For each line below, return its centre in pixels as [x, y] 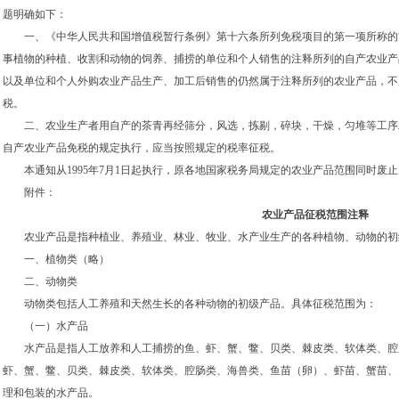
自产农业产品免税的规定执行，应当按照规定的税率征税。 [142, 148]
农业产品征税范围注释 [315, 215]
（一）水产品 [45, 326]
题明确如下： [35, 14]
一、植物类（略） [56, 259]
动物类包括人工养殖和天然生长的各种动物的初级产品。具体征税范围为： [190, 304]
